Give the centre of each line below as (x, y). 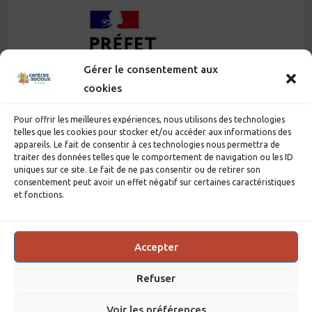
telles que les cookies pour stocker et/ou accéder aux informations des (153, 132)
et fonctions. (39, 195)
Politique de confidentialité (190, 303)
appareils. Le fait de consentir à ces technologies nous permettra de (147, 145)
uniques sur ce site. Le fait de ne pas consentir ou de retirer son (137, 170)
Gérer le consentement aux (151, 69)
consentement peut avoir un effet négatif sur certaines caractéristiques (154, 182)
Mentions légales (93, 303)
